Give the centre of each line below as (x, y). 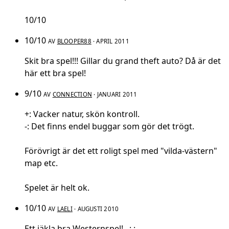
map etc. (41, 163)
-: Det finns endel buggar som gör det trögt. (109, 127)
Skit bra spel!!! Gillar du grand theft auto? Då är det (123, 61)
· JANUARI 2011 (115, 95)
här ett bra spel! (55, 73)
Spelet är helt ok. (57, 188)
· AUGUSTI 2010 (96, 209)
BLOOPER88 (74, 41)
